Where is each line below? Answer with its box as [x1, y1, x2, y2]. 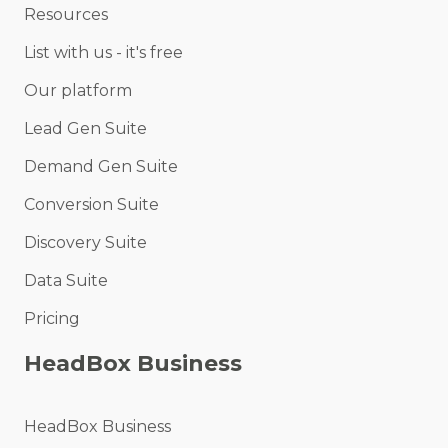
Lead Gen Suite [24, 119, 147, 139]
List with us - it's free [24, 43, 183, 63]
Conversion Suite [24, 195, 159, 215]
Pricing [24, 309, 80, 329]
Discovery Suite [24, 233, 147, 253]
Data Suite [24, 271, 108, 291]
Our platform [24, 81, 132, 101]
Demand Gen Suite [24, 157, 178, 177]
